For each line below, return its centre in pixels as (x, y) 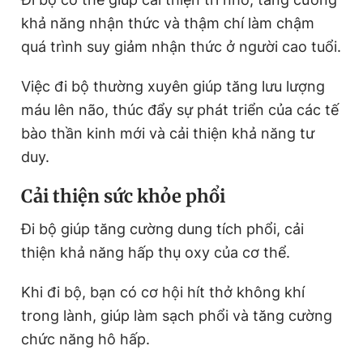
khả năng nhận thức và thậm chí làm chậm (168, 23)
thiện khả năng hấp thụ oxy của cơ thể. (156, 252)
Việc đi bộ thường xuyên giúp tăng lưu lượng (173, 86)
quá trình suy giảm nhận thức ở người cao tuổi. (181, 46)
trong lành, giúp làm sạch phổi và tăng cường (177, 315)
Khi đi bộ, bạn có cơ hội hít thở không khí (163, 292)
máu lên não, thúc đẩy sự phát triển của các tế (180, 109)
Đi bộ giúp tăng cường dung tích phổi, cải (162, 228)
